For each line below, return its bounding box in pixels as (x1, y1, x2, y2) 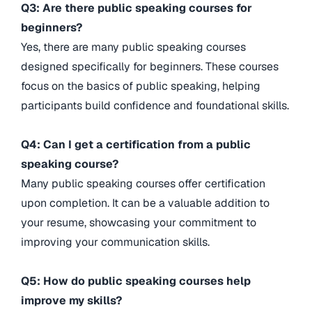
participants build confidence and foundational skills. (21, 98, 289, 114)
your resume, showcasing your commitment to (21, 215, 256, 231)
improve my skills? (21, 293, 125, 309)
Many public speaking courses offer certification (21, 176, 265, 192)
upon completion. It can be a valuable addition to (21, 196, 270, 211)
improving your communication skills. (21, 235, 210, 250)
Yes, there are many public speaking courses (21, 40, 246, 55)
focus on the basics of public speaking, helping (21, 79, 260, 94)
